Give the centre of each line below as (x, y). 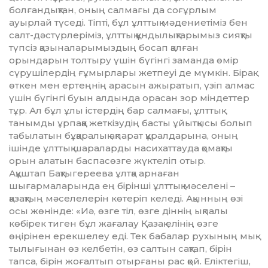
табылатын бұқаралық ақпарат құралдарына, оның (124, 136)
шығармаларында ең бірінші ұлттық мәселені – (122, 186)
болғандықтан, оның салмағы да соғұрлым (113, 10)
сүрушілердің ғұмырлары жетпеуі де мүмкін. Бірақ (131, 73)
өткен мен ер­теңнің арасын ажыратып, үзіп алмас (132, 86)
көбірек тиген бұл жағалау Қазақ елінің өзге (114, 224)
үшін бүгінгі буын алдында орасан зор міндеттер (129, 98)
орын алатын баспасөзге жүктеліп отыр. (107, 161)
